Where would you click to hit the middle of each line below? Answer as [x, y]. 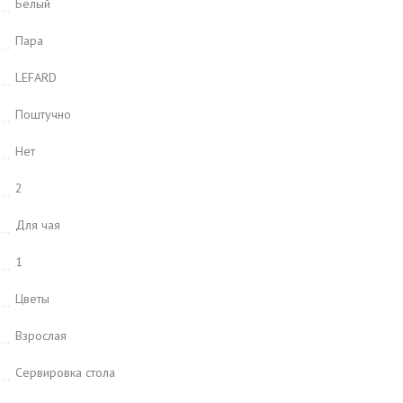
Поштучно [43, 114]
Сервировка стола [65, 372]
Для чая [38, 225]
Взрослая [41, 336]
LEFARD [36, 77]
